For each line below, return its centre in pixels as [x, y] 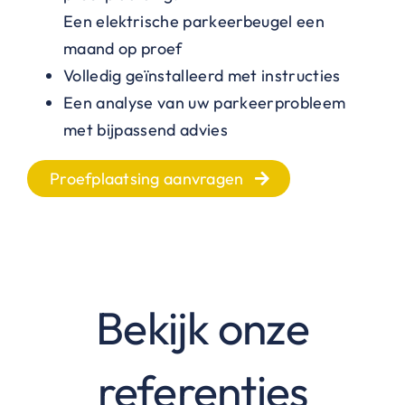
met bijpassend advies [145, 129]
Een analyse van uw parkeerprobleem [204, 102]
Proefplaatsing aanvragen [146, 178]
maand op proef [122, 48]
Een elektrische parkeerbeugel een [193, 21]
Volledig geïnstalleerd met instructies [202, 75]
